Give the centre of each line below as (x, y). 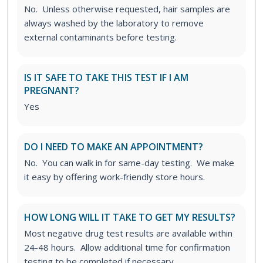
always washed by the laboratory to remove (114, 23)
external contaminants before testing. (100, 37)
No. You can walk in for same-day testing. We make (129, 163)
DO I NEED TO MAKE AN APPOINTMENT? (114, 147)
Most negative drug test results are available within (128, 233)
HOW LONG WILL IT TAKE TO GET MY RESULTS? (130, 218)
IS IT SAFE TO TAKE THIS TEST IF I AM (106, 78)
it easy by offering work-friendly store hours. (114, 177)
